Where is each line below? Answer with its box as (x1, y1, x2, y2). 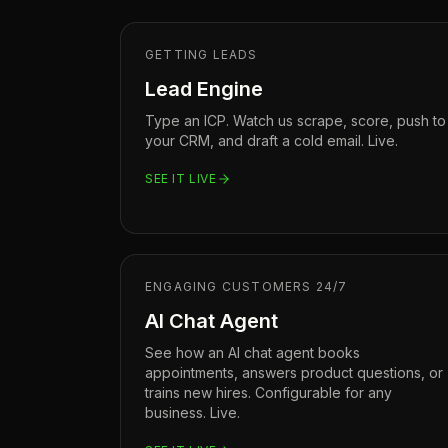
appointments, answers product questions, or (145, 364, 443, 381)
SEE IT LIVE (145, 171, 217, 186)
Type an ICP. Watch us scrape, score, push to (145, 112, 446, 129)
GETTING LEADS (145, 47, 258, 62)
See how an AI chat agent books (145, 344, 360, 361)
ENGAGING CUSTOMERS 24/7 (145, 279, 348, 294)
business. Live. (145, 404, 240, 421)
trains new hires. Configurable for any (145, 384, 392, 401)
